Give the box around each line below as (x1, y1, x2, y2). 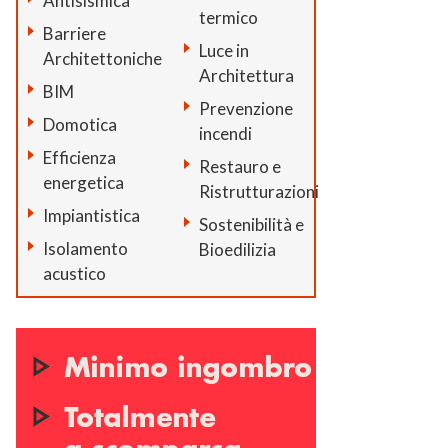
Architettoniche (42, 47, 162, 69)
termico (199, 6, 259, 28)
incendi (199, 122, 253, 144)
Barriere (42, 22, 106, 44)
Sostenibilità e (199, 213, 305, 235)
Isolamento (42, 237, 128, 259)
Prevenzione (199, 97, 294, 119)
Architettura (199, 64, 295, 86)
